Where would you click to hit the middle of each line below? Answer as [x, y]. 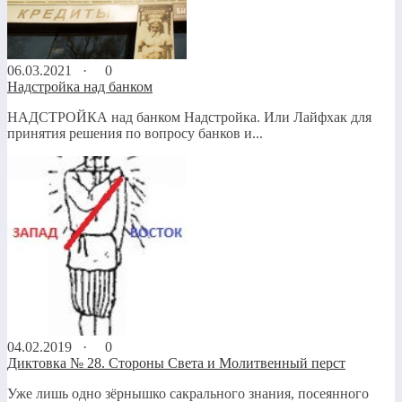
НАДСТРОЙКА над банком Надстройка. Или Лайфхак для [189, 117]
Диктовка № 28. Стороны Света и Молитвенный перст [176, 363]
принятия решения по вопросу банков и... [135, 133]
